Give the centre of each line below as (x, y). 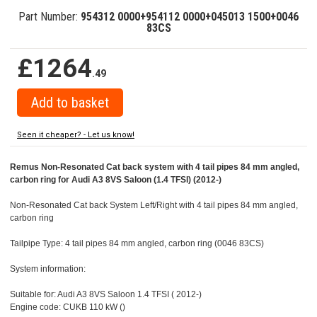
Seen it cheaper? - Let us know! (76, 135)
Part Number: (50, 17)
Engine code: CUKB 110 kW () (68, 307)
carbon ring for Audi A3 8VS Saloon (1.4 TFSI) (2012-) (116, 180)
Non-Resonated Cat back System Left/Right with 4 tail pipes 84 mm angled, (154, 206)
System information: (48, 269)
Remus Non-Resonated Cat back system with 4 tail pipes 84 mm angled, (155, 167)
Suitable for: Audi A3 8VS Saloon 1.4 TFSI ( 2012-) (106, 295)
